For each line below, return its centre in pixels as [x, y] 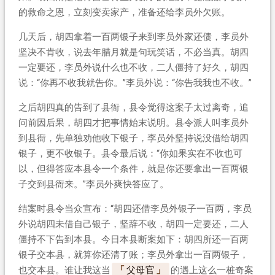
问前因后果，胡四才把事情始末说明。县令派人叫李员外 [133, 122]
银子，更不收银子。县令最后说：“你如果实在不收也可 [130, 153]
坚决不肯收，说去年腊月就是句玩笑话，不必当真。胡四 [133, 52]
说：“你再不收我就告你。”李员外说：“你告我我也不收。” [135, 83]
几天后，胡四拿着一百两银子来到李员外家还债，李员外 [133, 37]
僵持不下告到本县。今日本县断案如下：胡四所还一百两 [133, 239]
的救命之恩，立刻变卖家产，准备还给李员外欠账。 [124, 12]
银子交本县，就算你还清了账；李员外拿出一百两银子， [133, 254]
